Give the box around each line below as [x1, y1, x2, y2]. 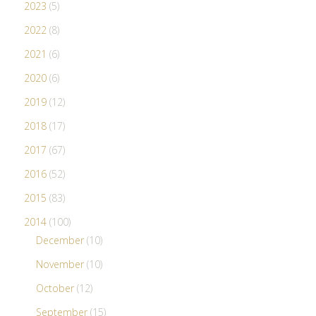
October [35, 281, 77, 295]
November [35, 257, 87, 271]
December [35, 233, 87, 247]
